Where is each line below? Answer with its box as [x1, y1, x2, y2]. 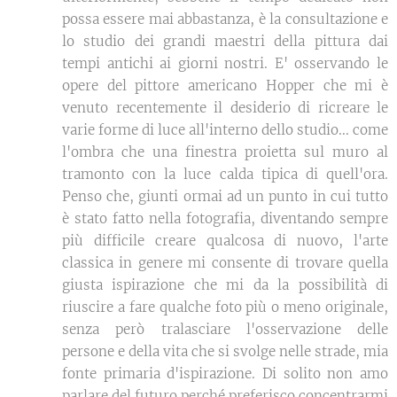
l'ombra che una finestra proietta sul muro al [62, 143, 388, 160]
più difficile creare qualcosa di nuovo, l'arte [62, 231, 388, 249]
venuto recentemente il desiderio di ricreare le [62, 98, 388, 116]
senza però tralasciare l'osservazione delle [62, 320, 388, 338]
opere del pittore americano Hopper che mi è [62, 76, 388, 94]
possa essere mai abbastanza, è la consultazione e [62, 10, 388, 27]
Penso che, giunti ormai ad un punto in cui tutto [62, 187, 388, 205]
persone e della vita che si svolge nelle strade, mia [62, 342, 388, 360]
